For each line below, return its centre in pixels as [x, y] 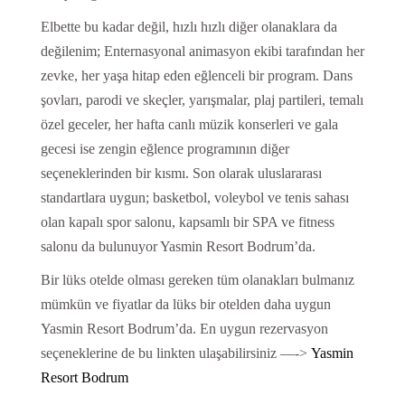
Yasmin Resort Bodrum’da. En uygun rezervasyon [184, 329]
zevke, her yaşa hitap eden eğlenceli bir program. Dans [196, 76]
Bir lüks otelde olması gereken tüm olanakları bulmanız [197, 280]
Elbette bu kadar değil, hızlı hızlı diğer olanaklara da [188, 27]
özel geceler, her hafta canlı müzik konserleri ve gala [189, 125]
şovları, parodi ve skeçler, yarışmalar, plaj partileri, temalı [202, 100]
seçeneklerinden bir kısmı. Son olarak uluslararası [181, 174]
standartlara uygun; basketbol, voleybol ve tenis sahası [194, 198]
